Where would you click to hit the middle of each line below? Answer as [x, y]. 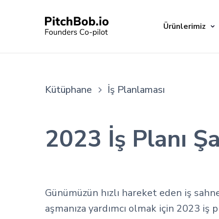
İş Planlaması [136, 90]
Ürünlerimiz [185, 26]
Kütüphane [68, 90]
